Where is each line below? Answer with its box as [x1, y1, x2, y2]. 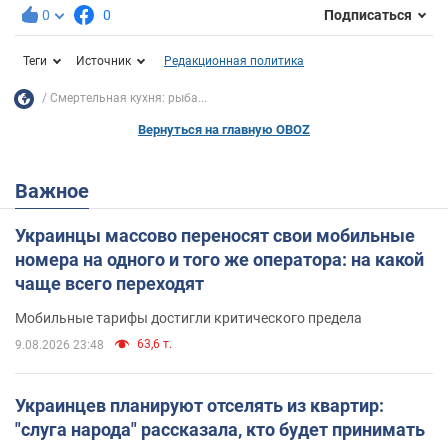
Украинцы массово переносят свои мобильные [15, 224, 415, 246]
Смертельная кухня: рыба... [50, 91, 207, 106]
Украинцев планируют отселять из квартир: [15, 394, 384, 416]
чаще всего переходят [15, 272, 204, 294]
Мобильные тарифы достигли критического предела [15, 309, 362, 326]
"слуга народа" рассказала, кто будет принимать [15, 418, 425, 440]
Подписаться [324, 7, 412, 24]
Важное [28, 178, 89, 203]
